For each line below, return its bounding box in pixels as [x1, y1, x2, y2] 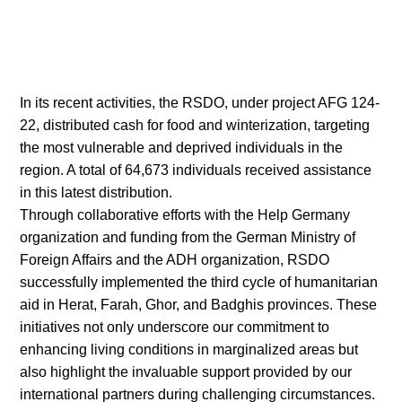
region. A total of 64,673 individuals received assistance [20, 162, 372, 178]
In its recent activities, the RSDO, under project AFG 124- [20, 95, 380, 110]
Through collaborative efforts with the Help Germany [20, 207, 351, 223]
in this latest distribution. [20, 185, 173, 200]
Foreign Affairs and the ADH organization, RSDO [20, 252, 330, 267]
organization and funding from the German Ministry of [20, 230, 356, 245]
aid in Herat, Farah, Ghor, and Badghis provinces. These [20, 297, 378, 312]
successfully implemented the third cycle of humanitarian [20, 275, 379, 290]
